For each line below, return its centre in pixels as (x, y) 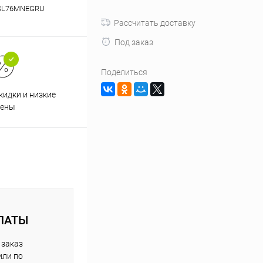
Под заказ (134, 42)
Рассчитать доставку (155, 23)
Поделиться (124, 72)
